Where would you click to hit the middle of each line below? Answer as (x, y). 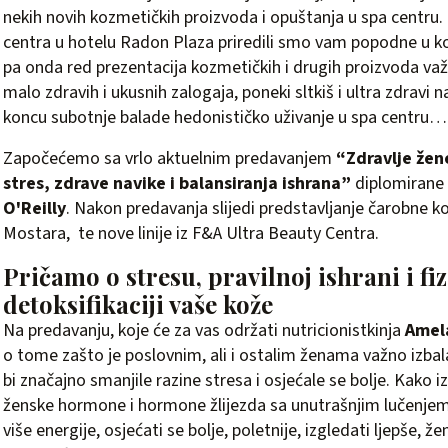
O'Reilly (34, 208)
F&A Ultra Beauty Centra (283, 233)
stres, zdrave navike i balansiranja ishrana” (177, 183)
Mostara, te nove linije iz (97, 233)
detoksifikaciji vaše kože (138, 304)
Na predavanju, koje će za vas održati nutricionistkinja (204, 330)
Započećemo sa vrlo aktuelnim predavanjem (169, 158)
